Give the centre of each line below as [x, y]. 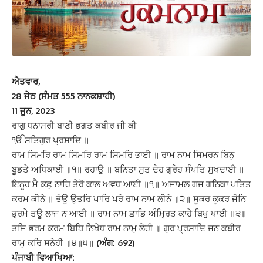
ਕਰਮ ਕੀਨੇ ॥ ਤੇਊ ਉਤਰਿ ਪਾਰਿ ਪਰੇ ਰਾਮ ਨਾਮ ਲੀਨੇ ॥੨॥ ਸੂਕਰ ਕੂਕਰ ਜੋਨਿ [129, 199]
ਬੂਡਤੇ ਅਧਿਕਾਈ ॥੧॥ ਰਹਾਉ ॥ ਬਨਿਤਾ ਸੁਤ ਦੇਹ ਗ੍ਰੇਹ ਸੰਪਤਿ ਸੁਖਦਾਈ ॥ [128, 169]
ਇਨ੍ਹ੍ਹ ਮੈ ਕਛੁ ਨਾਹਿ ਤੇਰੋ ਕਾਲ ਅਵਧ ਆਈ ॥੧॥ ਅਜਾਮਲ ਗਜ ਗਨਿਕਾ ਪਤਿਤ [131, 184]
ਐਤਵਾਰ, [26, 81]
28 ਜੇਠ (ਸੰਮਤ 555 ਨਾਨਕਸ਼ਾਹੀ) [64, 96]
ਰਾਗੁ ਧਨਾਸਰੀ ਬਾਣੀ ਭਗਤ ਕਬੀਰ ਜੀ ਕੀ [74, 125]
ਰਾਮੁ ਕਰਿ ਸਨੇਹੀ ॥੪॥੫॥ [53, 243]
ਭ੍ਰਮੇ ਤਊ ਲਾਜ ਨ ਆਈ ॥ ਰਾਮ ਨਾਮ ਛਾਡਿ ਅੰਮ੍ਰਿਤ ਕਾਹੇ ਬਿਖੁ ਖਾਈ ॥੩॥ [129, 213]
